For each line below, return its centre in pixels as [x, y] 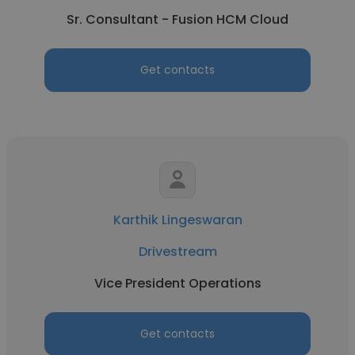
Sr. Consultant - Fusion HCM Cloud [177, 19]
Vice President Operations [177, 283]
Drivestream [177, 252]
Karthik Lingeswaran [177, 220]
